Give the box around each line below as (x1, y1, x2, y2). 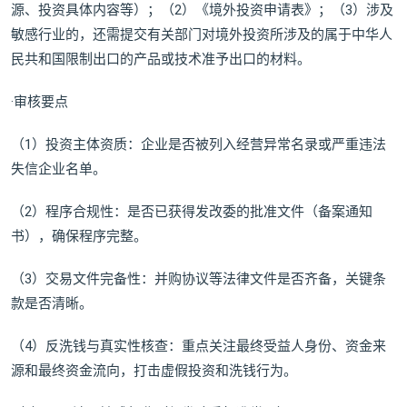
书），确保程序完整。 (11, 228, 147, 245)
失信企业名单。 (11, 161, 106, 178)
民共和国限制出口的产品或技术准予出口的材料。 (11, 51, 311, 68)
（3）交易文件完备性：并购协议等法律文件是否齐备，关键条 (11, 271, 386, 288)
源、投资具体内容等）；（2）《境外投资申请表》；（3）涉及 (11, 2, 393, 19)
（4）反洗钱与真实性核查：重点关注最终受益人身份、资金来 (11, 338, 386, 355)
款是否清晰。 (11, 295, 93, 313)
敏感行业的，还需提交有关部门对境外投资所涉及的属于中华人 (11, 26, 392, 44)
